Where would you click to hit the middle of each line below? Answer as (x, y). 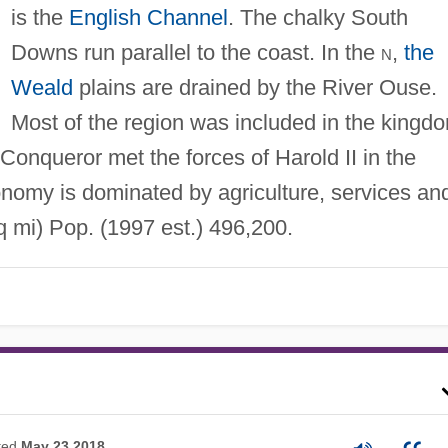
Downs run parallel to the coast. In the (195, 52)
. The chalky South (317, 17)
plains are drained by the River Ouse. (254, 87)
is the (39, 17)
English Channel (148, 17)
